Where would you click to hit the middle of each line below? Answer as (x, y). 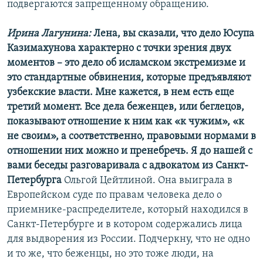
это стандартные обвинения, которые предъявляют (129, 78)
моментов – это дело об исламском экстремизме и (126, 63)
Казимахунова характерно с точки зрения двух (119, 49)
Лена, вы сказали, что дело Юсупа (174, 34)
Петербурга (36, 181)
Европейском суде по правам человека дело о (114, 195)
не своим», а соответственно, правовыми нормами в (131, 137)
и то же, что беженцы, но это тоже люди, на (110, 254)
